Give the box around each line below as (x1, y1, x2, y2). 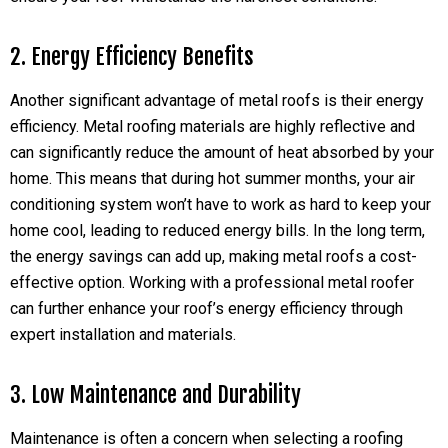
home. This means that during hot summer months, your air (10, 168, 415, 188)
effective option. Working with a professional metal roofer (10, 272, 414, 292)
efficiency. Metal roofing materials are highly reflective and (10, 116, 415, 136)
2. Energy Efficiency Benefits (10, 42, 254, 70)
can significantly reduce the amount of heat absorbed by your (10, 142, 434, 162)
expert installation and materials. (10, 324, 236, 344)
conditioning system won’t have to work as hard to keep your (10, 194, 431, 214)
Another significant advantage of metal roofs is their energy (10, 90, 424, 110)
